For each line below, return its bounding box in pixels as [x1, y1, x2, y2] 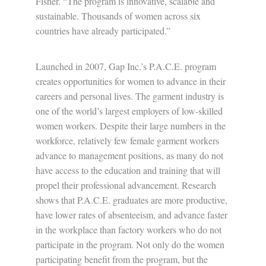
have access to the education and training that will [36, 164, 220, 176]
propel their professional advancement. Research [36, 179, 216, 191]
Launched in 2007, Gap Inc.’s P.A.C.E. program [36, 60, 216, 72]
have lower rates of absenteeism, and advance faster [36, 208, 227, 221]
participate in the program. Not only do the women [36, 238, 224, 251]
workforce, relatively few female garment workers [36, 134, 219, 147]
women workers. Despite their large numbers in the [36, 119, 226, 132]
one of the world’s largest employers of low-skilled [36, 104, 223, 117]
